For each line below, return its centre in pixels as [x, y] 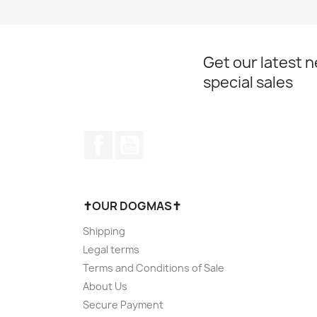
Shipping [104, 231]
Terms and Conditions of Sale [154, 267]
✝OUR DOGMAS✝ [132, 206]
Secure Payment [123, 304]
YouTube [167, 138]
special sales [248, 82]
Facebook [139, 138]
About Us [105, 286]
